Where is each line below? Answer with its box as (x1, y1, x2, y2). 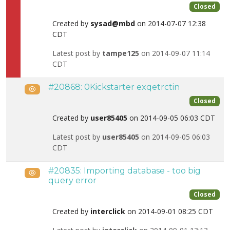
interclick (90, 206, 125, 217)
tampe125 (102, 48, 139, 59)
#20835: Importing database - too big (48, 166, 201, 176)
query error (48, 176, 97, 185)
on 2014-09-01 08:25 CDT (125, 206, 213, 217)
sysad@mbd (90, 18, 135, 29)
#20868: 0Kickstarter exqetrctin (48, 82, 180, 92)
